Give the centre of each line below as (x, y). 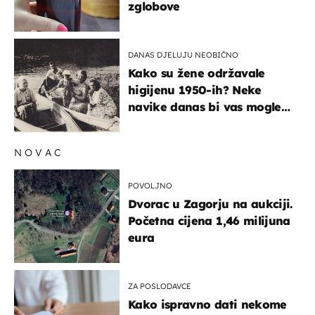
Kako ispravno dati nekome (207, 305)
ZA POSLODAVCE (160, 287)
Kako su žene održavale (197, 73)
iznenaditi (157, 124)
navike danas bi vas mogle (205, 107)
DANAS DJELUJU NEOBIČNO (183, 55)
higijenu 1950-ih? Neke (195, 90)
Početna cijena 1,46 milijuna (209, 221)
